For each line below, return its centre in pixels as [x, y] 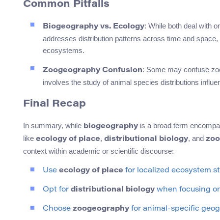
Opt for [57, 190]
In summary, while [53, 125]
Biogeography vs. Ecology [94, 27]
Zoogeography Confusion [93, 70]
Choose [58, 209]
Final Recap [55, 104]
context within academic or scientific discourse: [98, 151]
